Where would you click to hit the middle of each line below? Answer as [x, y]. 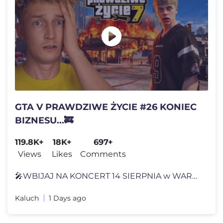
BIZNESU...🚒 [44, 121]
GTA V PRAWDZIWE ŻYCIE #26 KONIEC [106, 107]
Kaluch [27, 198]
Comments [103, 154]
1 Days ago [67, 198]
